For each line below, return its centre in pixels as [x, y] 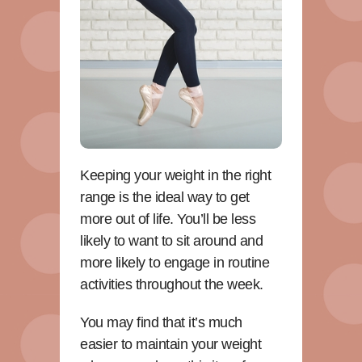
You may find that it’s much [161, 322]
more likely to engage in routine [175, 262]
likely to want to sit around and [171, 240]
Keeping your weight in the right [175, 175]
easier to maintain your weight [170, 344]
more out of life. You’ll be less [168, 219]
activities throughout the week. [172, 284]
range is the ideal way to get [165, 197]
